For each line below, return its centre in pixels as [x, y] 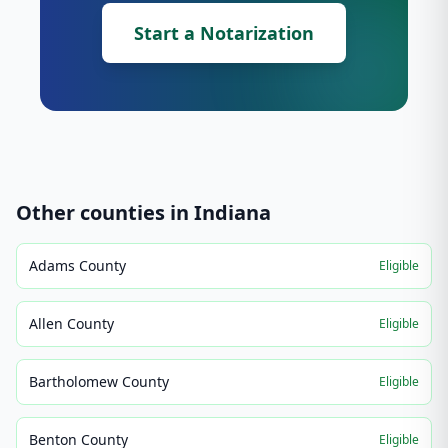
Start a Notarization [224, 33]
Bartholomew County [99, 381]
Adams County [77, 265]
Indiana [232, 212]
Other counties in [105, 212]
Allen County [71, 323]
